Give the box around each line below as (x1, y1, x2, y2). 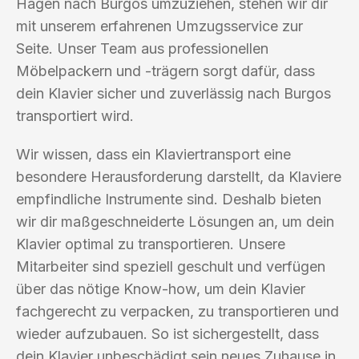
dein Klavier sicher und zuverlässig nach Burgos (16, 84, 331, 102)
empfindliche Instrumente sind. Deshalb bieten (16, 190, 321, 208)
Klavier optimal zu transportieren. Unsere (16, 235, 285, 252)
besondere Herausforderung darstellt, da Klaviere (16, 167, 341, 185)
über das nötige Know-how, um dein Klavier (16, 280, 305, 297)
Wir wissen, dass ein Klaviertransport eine (16, 145, 291, 163)
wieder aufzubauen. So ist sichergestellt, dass (16, 325, 319, 342)
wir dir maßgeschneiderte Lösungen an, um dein (16, 212, 334, 230)
